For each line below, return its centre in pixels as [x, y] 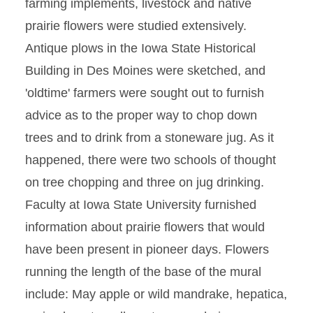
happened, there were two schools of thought [151, 160]
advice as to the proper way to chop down [141, 115]
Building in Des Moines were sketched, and [145, 71]
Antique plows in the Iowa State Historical [140, 48]
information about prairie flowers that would [145, 227]
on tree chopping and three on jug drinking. [145, 182]
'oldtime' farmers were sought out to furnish [145, 93]
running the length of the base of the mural [143, 272]
